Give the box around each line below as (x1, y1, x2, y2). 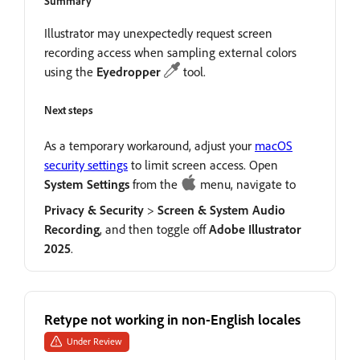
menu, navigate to (197, 175, 296, 192)
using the (44, 63, 96, 80)
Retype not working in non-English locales (44, 309, 301, 328)
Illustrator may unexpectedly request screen (44, 24, 272, 41)
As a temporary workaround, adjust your (44, 137, 255, 153)
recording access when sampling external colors (44, 43, 297, 60)
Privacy (44, 201, 84, 218)
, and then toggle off (100, 220, 209, 237)
